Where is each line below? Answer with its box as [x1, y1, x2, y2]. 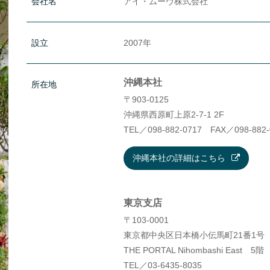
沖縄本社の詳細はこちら [132, 153, 225, 163]
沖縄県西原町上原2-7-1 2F [123, 110, 224, 119]
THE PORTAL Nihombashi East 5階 [123, 245, 264, 255]
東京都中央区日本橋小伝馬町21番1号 [123, 230, 265, 240]
